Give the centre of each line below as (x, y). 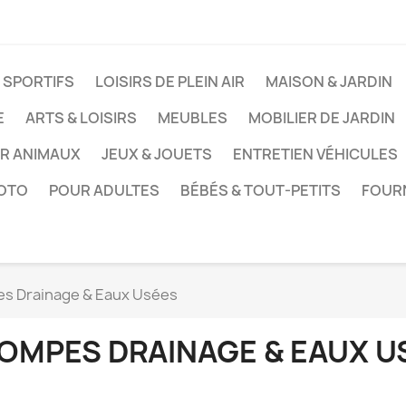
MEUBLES (193, 118)
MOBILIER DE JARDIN (322, 118)
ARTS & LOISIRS (81, 118)
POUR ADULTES (104, 190)
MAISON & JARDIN (329, 82)
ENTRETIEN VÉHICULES (315, 154)
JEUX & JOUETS (157, 154)
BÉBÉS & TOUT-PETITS (261, 190)
